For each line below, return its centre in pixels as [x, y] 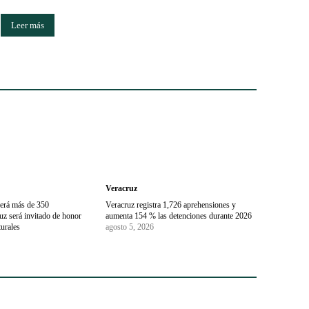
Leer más [28, 25]
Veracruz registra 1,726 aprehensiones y [170, 205]
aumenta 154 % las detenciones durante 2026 [178, 216]
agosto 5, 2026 [129, 227]
